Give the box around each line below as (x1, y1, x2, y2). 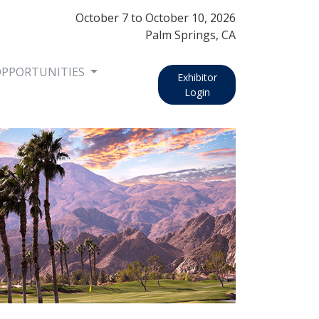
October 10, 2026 (145, 10, 236, 26)
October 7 (75, 10, 128, 26)
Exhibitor (177, 70, 217, 85)
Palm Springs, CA (145, 27, 236, 43)
